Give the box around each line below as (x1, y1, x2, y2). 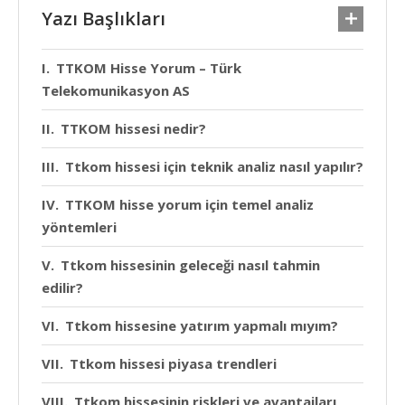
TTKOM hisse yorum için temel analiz (65, 194, 314, 213)
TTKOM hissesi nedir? (61, 118, 206, 137)
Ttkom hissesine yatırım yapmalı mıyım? (65, 316, 338, 334)
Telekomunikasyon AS (42, 80, 190, 99)
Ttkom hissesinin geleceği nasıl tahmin (61, 255, 320, 274)
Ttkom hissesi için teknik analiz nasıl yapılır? (65, 156, 363, 175)
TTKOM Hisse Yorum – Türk (56, 58, 241, 77)
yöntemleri (42, 217, 117, 236)
